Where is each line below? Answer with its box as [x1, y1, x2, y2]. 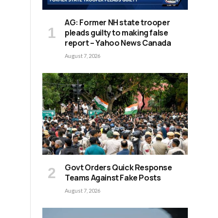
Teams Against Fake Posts [65, 172, 161, 183]
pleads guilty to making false [65, 27, 168, 38]
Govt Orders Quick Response [65, 162, 172, 173]
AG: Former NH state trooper [65, 17, 170, 28]
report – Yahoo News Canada [65, 37, 171, 48]
